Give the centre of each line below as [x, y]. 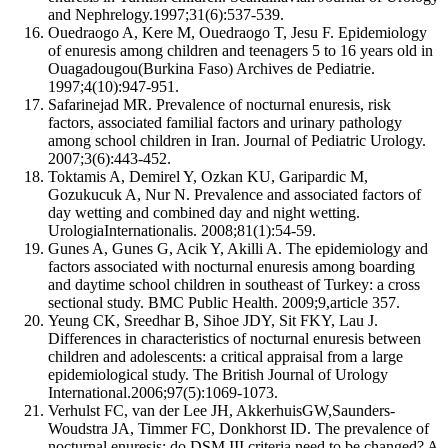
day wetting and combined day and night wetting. [204, 212]
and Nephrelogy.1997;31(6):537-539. [166, 14]
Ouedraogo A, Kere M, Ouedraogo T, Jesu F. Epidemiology [237, 32]
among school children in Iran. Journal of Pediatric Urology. [237, 140]
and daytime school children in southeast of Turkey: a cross [234, 284]
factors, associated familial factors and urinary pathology [225, 122]
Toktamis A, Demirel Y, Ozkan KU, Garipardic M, [208, 176]
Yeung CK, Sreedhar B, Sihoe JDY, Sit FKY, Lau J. [213, 320]
